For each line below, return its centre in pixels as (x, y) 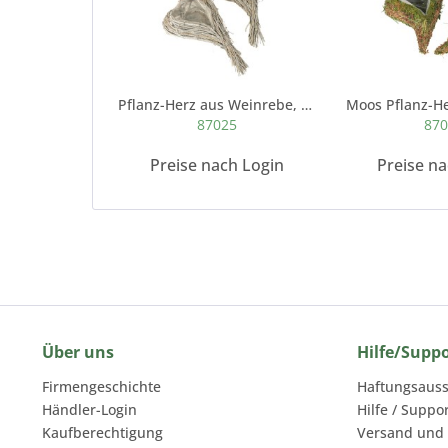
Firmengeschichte (101, 386)
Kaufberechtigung (102, 432)
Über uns (78, 352)
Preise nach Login (216, 165)
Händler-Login (89, 409)
